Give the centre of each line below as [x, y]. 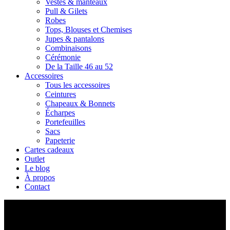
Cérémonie [63, 57]
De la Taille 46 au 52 [79, 66]
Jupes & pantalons [75, 39]
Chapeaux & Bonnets [80, 103]
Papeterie [60, 140]
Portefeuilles [65, 122]
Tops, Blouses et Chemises [89, 30]
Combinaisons [68, 48]
